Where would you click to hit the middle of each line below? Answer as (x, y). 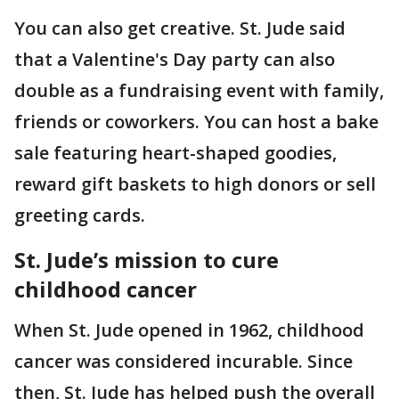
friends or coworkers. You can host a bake (196, 121)
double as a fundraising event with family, (199, 90)
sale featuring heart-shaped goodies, (175, 152)
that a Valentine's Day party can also (175, 59)
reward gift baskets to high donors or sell (195, 183)
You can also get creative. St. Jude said (180, 28)
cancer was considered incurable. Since (183, 361)
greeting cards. (80, 215)
